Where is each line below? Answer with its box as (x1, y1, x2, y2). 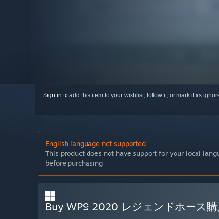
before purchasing (45, 159, 103, 168)
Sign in (43, 92, 62, 99)
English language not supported (45, 139, 146, 148)
